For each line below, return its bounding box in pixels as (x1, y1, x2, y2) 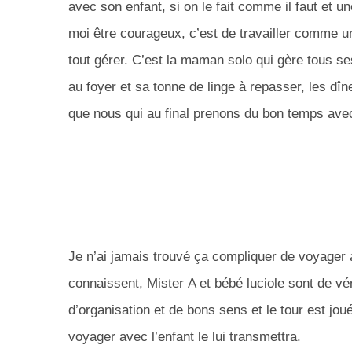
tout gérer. (68, 53, 128, 68)
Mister (147, 276, 184, 291)
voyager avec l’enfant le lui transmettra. (68, 329, 301, 345)
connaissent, (68, 276, 147, 291)
